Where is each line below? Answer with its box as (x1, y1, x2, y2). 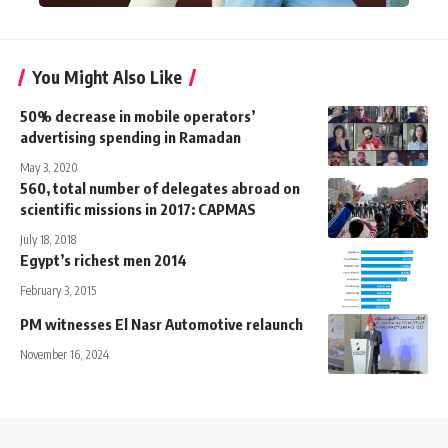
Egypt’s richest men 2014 (20, 250, 187, 269)
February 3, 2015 (20, 282, 96, 298)
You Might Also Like (32, 65, 182, 88)
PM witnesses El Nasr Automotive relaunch (20, 314, 303, 333)
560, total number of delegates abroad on (20, 178, 300, 197)
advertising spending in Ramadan (20, 127, 241, 146)
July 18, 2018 (20, 231, 76, 247)
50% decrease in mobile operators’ (20, 106, 255, 125)
